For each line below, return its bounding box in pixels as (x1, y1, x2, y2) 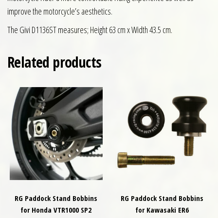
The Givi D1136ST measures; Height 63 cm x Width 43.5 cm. (7, 24, 172, 36)
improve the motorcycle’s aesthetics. (7, 5, 112, 18)
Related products (7, 52, 102, 73)
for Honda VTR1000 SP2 (20, 205, 92, 215)
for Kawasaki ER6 (135, 205, 189, 215)
